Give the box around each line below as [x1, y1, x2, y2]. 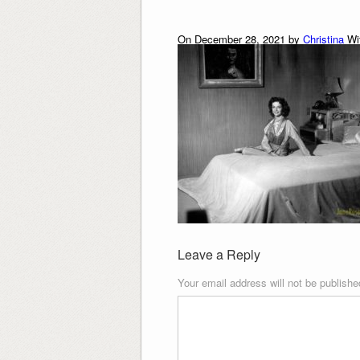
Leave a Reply [177, 245, 260, 264]
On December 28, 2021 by [177, 31, 303, 47]
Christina [302, 31, 344, 47]
